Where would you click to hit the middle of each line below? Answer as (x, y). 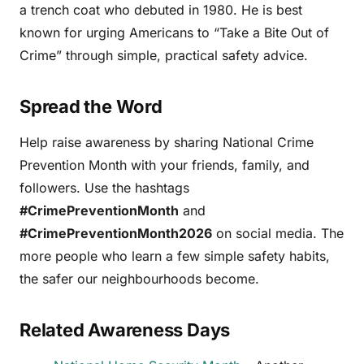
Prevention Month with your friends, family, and (165, 165)
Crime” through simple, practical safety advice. (164, 55)
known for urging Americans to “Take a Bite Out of (174, 32)
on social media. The (278, 233)
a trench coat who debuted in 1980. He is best (161, 10)
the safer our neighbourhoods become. (139, 279)
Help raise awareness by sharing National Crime (167, 142)
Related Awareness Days (125, 330)
